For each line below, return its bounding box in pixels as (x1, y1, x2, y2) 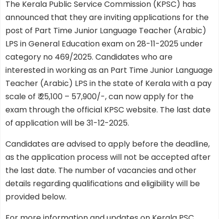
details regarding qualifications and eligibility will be (5, 178, 200, 190)
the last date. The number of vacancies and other (5, 165, 197, 176)
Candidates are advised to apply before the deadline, (5, 138, 210, 150)
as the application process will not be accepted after (5, 152, 211, 163)
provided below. (5, 191, 66, 203)
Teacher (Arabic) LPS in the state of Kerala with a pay (5, 78, 212, 89)
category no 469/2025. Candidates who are (5, 51, 173, 63)
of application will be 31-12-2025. (5, 117, 129, 129)
